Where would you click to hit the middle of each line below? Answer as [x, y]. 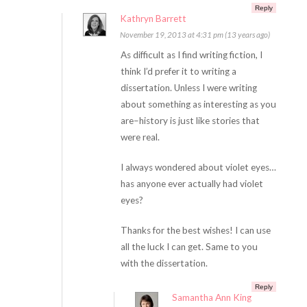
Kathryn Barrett [153, 19]
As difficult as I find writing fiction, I [191, 55]
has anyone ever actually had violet [192, 184]
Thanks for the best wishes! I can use [195, 230]
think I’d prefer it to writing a [178, 71]
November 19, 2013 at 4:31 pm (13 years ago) [195, 35]
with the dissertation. [164, 263]
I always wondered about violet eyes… [198, 167]
